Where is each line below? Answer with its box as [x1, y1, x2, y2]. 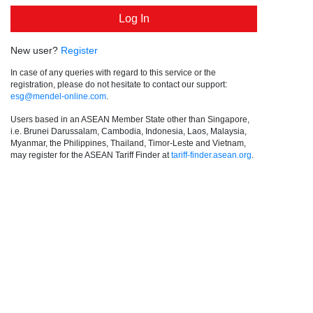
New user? [10, 44, 61, 56]
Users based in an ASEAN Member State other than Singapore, [10, 114, 249, 124]
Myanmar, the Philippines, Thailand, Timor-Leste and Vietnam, [10, 138, 246, 147]
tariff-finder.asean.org [171, 150, 252, 159]
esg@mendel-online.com [10, 91, 106, 101]
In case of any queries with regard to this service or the [10, 67, 216, 77]
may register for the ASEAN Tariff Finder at [10, 150, 171, 159]
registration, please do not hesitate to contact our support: [10, 79, 227, 89]
